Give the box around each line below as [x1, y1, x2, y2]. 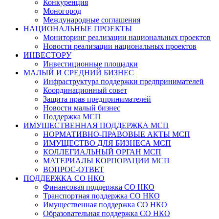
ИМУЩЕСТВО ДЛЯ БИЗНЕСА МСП [43, 139, 171, 147]
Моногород [43, 7, 81, 15]
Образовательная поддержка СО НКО [43, 209, 170, 218]
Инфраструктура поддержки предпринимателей [43, 77, 204, 86]
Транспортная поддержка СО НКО [43, 192, 160, 200]
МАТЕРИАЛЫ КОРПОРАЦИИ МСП [43, 156, 170, 165]
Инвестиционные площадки [43, 60, 138, 68]
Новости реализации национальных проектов [43, 42, 197, 50]
